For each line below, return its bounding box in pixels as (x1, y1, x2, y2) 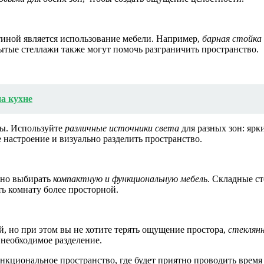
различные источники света (65, 123, 179, 134)
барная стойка (202, 34, 262, 44)
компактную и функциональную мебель (53, 174, 207, 184)
